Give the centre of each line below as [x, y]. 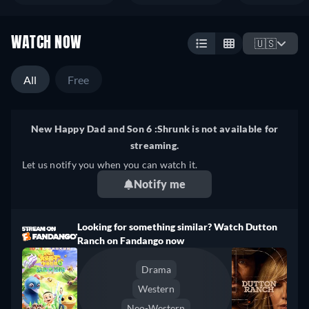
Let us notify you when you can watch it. [110, 165]
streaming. [154, 145]
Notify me [160, 184]
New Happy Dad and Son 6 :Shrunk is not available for [154, 129]
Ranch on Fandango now [131, 240]
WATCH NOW [47, 43]
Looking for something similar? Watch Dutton [177, 227]
